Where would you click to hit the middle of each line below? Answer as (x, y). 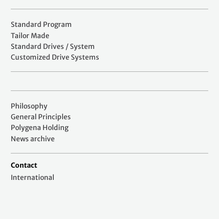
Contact (24, 165)
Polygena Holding (40, 128)
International (33, 177)
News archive (33, 139)
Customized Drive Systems (55, 57)
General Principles (41, 117)
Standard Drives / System (53, 46)
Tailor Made (30, 35)
